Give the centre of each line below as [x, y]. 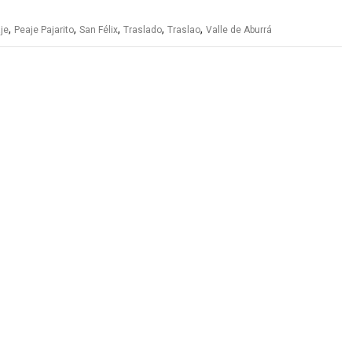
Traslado [143, 30]
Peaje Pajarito [44, 30]
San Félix [99, 30]
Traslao [184, 30]
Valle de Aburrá [239, 30]
